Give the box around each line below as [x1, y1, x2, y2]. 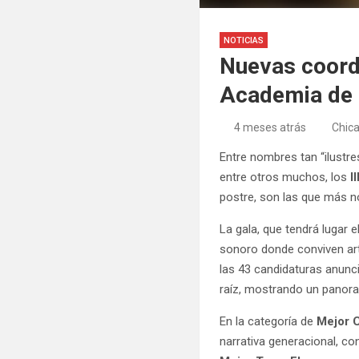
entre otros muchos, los [220, 169, 351, 184]
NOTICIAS [224, 34, 264, 46]
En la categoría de [220, 313, 317, 329]
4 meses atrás [233, 120, 306, 134]
